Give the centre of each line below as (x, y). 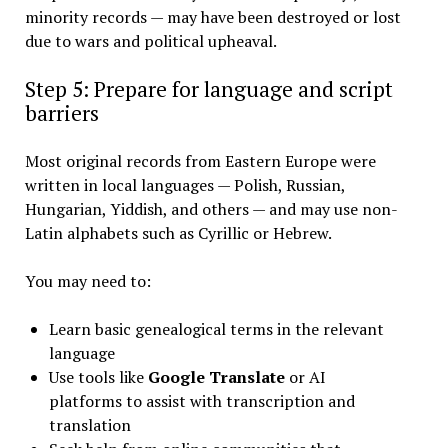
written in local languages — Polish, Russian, (184, 185)
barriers (61, 113)
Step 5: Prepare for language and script (208, 89)
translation (89, 425)
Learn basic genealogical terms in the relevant (216, 329)
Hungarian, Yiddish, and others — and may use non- (211, 209)
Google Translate (216, 377)
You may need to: (87, 281)
